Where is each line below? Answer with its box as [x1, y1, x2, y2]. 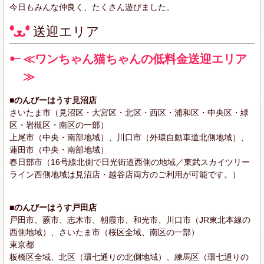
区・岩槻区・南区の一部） [9, 120, 108, 130]
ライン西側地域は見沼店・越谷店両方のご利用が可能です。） [9, 169, 240, 179]
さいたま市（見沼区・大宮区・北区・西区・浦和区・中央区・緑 [9, 107, 249, 117]
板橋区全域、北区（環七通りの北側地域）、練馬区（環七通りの [9, 252, 249, 262]
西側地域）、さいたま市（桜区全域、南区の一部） [9, 227, 199, 237]
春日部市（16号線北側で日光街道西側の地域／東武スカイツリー [9, 157, 250, 167]
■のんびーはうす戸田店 [9, 202, 97, 212]
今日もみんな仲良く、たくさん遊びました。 [9, 2, 174, 12]
